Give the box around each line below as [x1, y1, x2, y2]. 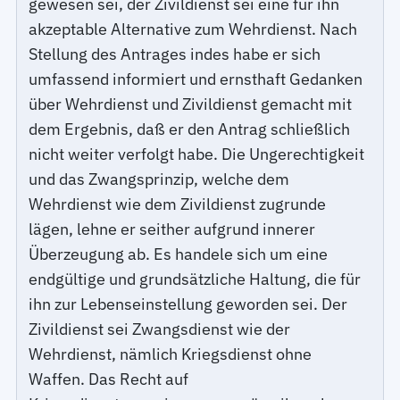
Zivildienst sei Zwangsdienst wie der [29, 319, 291, 340]
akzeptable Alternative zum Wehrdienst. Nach [29, 19, 358, 40]
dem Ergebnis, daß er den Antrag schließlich [29, 119, 351, 140]
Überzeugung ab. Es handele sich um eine [29, 244, 329, 265]
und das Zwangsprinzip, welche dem [29, 169, 290, 190]
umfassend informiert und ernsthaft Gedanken [29, 69, 363, 90]
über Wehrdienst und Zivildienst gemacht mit [29, 94, 353, 115]
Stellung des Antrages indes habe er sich [29, 44, 321, 65]
